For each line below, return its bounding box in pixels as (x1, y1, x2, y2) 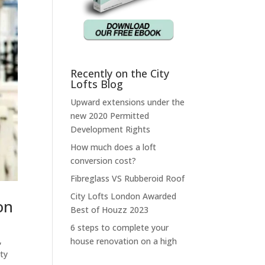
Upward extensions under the (70, 96, 185, 108)
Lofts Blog (70, 76, 124, 91)
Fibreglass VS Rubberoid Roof (70, 172, 185, 184)
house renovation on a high (70, 235, 177, 247)
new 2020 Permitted (70, 109, 150, 121)
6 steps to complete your (70, 221, 169, 233)
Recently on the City (70, 66, 170, 80)
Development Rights (70, 123, 151, 135)
